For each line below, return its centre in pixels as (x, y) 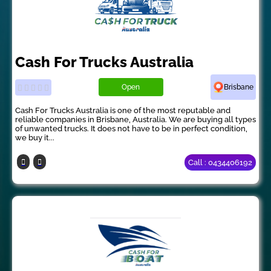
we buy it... (35, 138)
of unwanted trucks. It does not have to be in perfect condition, (131, 129)
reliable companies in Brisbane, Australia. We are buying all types (135, 120)
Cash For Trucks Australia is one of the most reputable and (123, 111)
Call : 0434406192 (220, 163)
